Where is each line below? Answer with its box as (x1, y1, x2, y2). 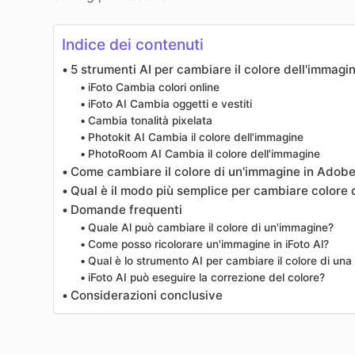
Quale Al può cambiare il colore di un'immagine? (87, 221, 334, 235)
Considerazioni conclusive (71, 288, 223, 303)
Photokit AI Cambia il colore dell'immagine (87, 131, 303, 144)
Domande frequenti (71, 202, 183, 218)
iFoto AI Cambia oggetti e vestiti (87, 97, 252, 111)
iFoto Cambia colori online (87, 81, 219, 94)
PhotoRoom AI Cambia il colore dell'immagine (87, 147, 320, 161)
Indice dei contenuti (62, 35, 204, 55)
